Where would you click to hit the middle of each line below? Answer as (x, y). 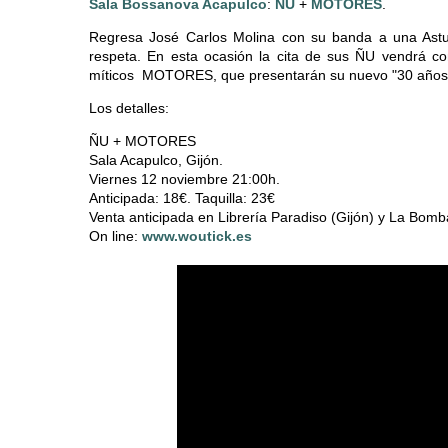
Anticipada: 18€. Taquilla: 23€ (182, 198)
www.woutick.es (197, 236)
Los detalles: (129, 108)
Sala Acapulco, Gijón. (158, 160)
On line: (115, 236)
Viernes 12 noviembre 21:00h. (184, 179)
